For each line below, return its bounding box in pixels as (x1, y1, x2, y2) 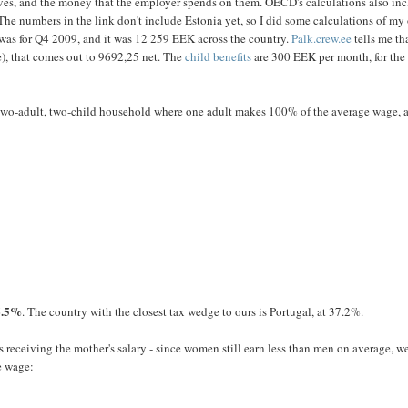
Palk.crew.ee (291, 30, 352, 47)
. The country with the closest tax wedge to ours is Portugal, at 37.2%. (22, 303, 364, 321)
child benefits (185, 48, 252, 66)
